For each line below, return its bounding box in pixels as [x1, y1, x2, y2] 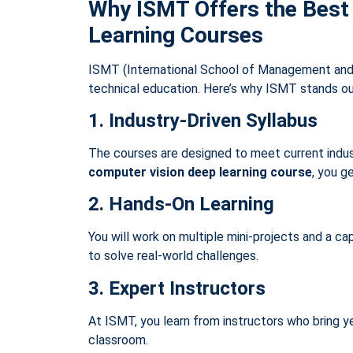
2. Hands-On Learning [88, 193, 274, 216]
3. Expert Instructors [88, 277, 266, 299]
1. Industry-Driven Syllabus [88, 109, 318, 132]
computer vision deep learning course [88, 164, 312, 180]
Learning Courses [88, 21, 263, 48]
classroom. [88, 332, 148, 347]
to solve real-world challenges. [88, 248, 258, 264]
